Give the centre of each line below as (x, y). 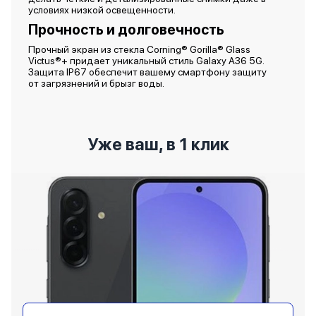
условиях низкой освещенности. (104, 10)
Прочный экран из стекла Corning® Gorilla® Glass (139, 49)
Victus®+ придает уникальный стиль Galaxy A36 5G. (146, 61)
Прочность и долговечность (128, 30)
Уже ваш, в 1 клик (158, 144)
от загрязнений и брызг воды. (97, 83)
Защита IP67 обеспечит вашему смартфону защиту (147, 72)
